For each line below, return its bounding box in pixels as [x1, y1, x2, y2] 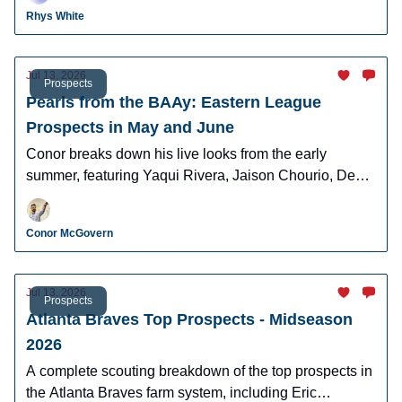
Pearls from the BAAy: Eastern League [26, 93, 321, 111]
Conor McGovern [26, 227, 113, 240]
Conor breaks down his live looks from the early [26, 146, 327, 162]
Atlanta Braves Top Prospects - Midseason [26, 310, 353, 328]
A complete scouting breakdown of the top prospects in [26, 363, 372, 379]
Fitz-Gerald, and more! [26, 189, 168, 205]
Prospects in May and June [26, 118, 234, 136]
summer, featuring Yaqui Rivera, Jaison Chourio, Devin [26, 168, 374, 183]
